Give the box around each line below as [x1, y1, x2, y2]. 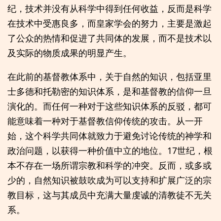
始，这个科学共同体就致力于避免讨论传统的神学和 [7, 129, 212, 142]
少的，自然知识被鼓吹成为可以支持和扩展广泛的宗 [7, 174, 212, 186]
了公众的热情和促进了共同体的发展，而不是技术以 [7, 32, 212, 44]
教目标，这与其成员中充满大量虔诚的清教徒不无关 [7, 188, 212, 201]
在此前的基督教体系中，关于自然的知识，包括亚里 [7, 70, 212, 82]
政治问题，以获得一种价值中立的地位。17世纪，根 [7, 144, 213, 156]
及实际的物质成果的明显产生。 [7, 47, 132, 59]
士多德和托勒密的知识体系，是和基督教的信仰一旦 [7, 85, 212, 97]
